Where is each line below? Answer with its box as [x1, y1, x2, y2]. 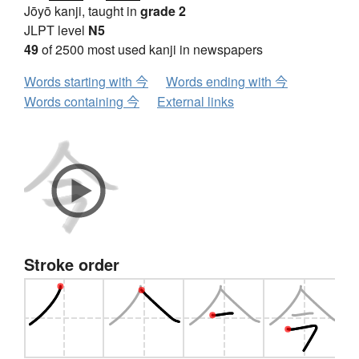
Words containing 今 [24, 92, 139, 111]
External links [157, 92, 234, 111]
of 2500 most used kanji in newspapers [38, 40, 263, 59]
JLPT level [24, 21, 88, 40]
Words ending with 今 [166, 72, 288, 91]
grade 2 [140, 2, 186, 21]
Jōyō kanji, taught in [24, 2, 140, 21]
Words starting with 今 [24, 72, 148, 91]
